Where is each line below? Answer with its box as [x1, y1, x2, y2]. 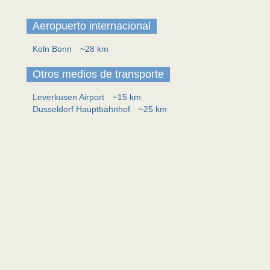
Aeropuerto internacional [33, 20, 151, 32]
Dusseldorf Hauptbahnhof [33, 104, 133, 114]
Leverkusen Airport [33, 92, 107, 102]
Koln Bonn [33, 44, 74, 54]
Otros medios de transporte [33, 68, 164, 80]
